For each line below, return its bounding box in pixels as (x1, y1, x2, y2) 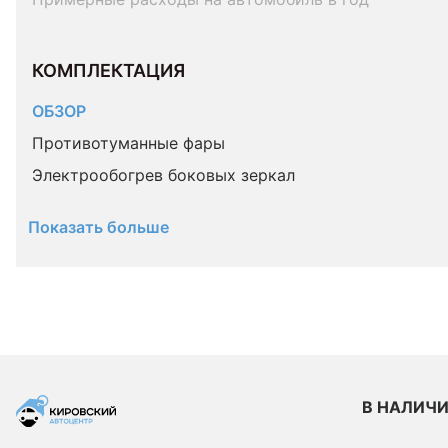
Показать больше (28, 217, 169, 237)
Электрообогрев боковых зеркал (32, 165, 295, 185)
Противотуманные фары (32, 133, 225, 153)
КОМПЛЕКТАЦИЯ (32, 60, 189, 81)
